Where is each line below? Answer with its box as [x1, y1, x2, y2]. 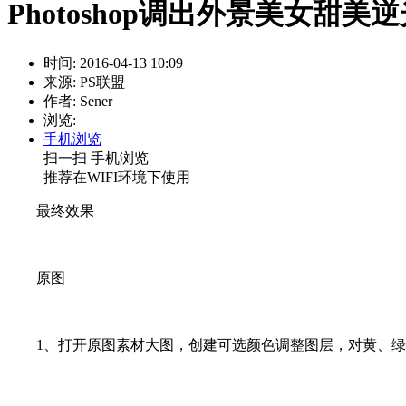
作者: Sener [43, 92, 112, 109]
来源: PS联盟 [43, 73, 125, 90]
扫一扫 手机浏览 [43, 150, 149, 166]
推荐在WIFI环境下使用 [43, 169, 190, 185]
